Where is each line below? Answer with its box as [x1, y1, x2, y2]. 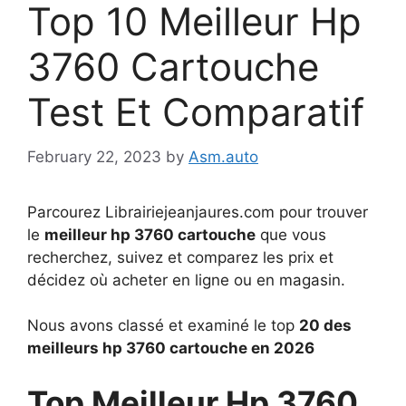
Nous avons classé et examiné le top [27, 316, 299, 334]
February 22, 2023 [27, 147, 161, 166]
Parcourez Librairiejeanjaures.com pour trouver [27, 202, 368, 221]
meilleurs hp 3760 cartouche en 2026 [27, 339, 314, 357]
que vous [256, 225, 326, 244]
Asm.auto [188, 147, 258, 166]
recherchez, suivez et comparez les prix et [27, 247, 333, 266]
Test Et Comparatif [27, 89, 364, 135]
